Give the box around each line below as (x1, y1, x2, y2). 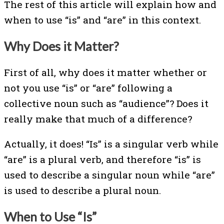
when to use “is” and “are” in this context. (4, 13, 201, 26)
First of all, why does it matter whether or (4, 65, 207, 78)
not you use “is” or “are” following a (4, 81, 172, 94)
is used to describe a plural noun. (4, 184, 161, 197)
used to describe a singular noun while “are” (4, 168, 215, 181)
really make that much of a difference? (4, 112, 192, 125)
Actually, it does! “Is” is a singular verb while (4, 137, 218, 150)
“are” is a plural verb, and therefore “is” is (4, 153, 201, 166)
